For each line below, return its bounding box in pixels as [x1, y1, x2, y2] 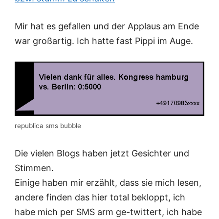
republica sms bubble [15, 121, 81, 130]
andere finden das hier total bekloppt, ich [15, 192, 185, 202]
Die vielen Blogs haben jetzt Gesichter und [15, 148, 189, 158]
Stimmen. [15, 162, 54, 173]
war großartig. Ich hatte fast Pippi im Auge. [15, 36, 193, 46]
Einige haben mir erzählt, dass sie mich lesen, [15, 177, 201, 188]
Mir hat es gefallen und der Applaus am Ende [15, 21, 199, 32]
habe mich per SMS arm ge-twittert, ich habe [15, 206, 202, 217]
